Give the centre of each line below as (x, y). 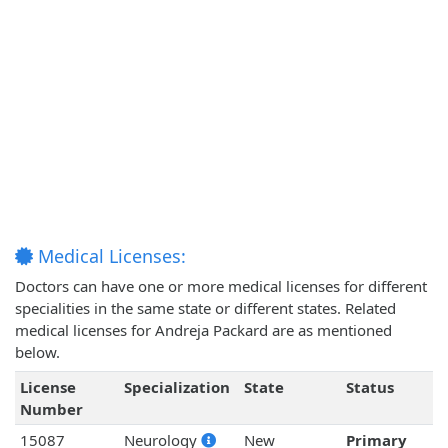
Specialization (176, 387)
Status (369, 387)
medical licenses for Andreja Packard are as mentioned (203, 330)
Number (51, 409)
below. (37, 352)
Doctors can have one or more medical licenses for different (221, 286)
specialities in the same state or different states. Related (205, 308)
